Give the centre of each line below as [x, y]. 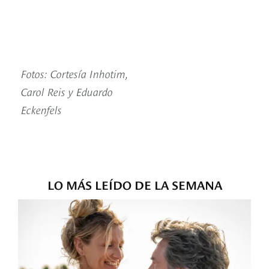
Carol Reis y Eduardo [67, 91]
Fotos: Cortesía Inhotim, [74, 73]
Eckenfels [41, 109]
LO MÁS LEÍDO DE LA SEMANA [134, 184]
